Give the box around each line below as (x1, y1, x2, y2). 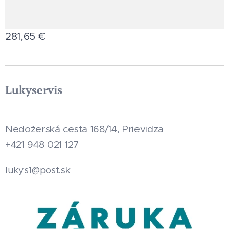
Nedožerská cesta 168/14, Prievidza (5, 123, 164, 135)
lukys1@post (5, 165, 59, 176)
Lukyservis (5, 82, 62, 98)
